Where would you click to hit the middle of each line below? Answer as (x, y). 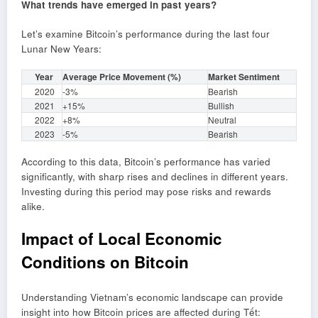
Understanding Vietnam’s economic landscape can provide (152, 297)
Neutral (222, 119)
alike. (33, 206)
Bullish (221, 105)
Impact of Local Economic (122, 238)
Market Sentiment (244, 76)
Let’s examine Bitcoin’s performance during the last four (146, 33)
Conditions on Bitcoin (105, 262)
